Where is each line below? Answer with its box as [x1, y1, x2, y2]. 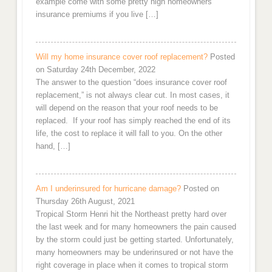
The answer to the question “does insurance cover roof [35, 78, 227, 87]
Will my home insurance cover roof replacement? [35, 52, 208, 62]
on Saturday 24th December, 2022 [35, 65, 155, 75]
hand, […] [35, 141, 70, 151]
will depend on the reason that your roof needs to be [35, 103, 218, 113]
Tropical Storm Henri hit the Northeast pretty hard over [35, 209, 226, 219]
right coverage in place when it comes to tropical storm [35, 260, 228, 270]
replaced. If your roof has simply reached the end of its [35, 116, 231, 126]
